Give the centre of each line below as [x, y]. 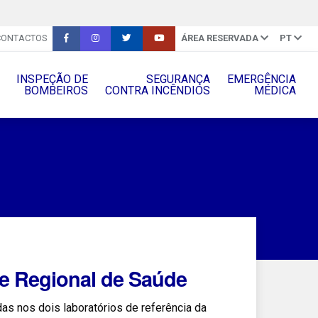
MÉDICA [275, 90]
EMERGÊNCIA [261, 79]
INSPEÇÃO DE [52, 79]
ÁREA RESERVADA [219, 38]
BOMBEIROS [56, 90]
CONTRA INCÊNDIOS [157, 90]
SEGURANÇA [178, 79]
